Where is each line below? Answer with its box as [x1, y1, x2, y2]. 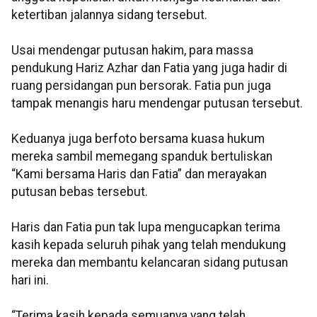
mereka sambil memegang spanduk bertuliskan [11, 149, 272, 164]
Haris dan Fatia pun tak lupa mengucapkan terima [11, 220, 280, 235]
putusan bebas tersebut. [11, 185, 151, 200]
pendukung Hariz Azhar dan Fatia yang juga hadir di [11, 61, 287, 76]
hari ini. [11, 273, 49, 288]
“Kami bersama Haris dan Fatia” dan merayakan [11, 167, 267, 182]
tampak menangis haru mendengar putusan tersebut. [11, 96, 303, 111]
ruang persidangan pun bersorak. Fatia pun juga [11, 79, 271, 93]
